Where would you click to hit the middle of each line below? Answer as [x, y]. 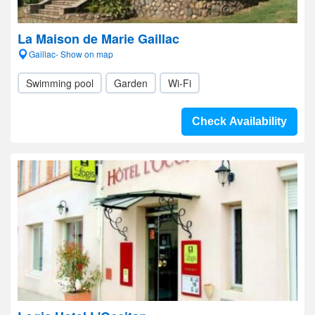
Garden [131, 83]
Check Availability [239, 121]
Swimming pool [60, 83]
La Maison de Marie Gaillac [98, 39]
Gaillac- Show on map [71, 54]
